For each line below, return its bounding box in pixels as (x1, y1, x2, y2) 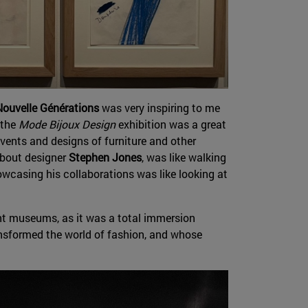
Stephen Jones (68, 149, 142, 164)
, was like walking (141, 149, 226, 164)
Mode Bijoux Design (18, 116, 115, 131)
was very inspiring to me (98, 100, 220, 115)
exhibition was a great (115, 116, 226, 131)
